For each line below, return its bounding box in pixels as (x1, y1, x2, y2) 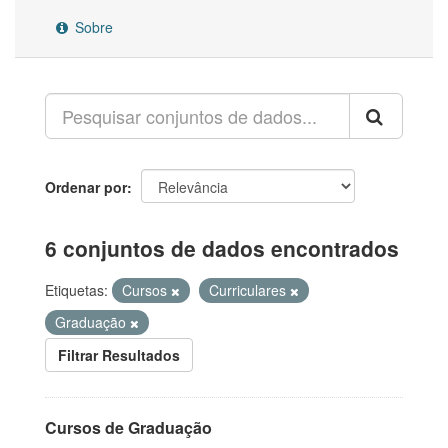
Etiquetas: (45, 280, 108, 300)
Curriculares (209, 280, 290, 300)
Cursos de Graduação (45, 416, 212, 439)
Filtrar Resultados (58, 345, 180, 365)
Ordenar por (45, 177, 127, 197)
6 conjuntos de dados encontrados (45, 233, 399, 263)
